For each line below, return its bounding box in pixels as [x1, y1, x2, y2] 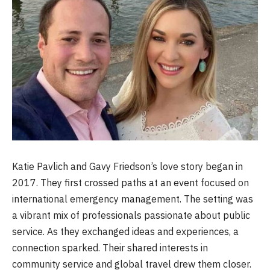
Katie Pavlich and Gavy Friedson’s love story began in [12, 160, 243, 172]
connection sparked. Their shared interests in [12, 241, 208, 254]
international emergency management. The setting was [12, 192, 253, 205]
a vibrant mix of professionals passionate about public [12, 209, 250, 221]
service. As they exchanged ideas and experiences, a [12, 225, 239, 237]
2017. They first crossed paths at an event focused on [12, 176, 249, 189]
